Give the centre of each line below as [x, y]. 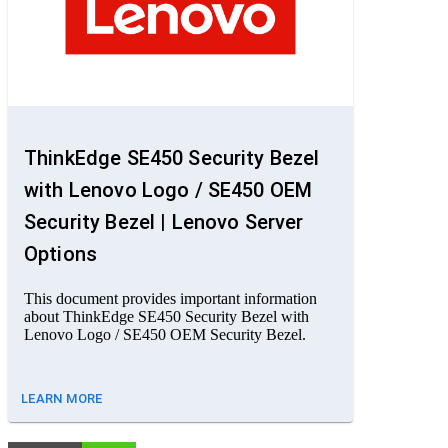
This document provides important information [170, 299]
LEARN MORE [62, 399]
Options [61, 254]
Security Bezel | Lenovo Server [164, 222]
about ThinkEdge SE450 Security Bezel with [166, 317]
